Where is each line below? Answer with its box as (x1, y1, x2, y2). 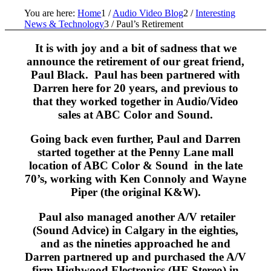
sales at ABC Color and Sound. (58, 108, 213, 121)
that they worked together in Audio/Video (33, 94, 238, 108)
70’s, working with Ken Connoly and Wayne (25, 172, 246, 186)
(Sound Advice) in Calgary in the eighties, (33, 224, 238, 237)
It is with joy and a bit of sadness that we (34, 41, 237, 54)
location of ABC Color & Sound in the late (28, 159, 243, 172)
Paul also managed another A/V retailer (36, 211, 235, 224)
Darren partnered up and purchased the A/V (25, 250, 246, 264)
